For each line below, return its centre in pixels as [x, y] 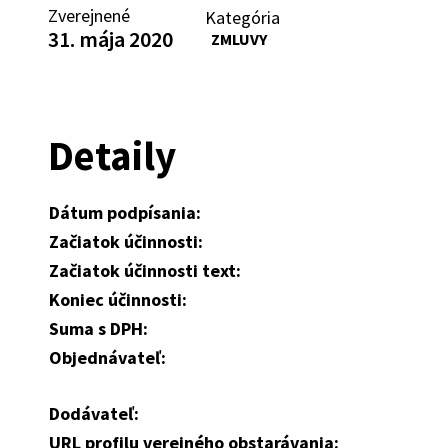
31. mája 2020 [110, 39]
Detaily [112, 155]
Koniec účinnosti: [118, 299]
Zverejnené [89, 15]
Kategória [242, 17]
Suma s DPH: [98, 328]
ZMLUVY [238, 38]
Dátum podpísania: [125, 212]
